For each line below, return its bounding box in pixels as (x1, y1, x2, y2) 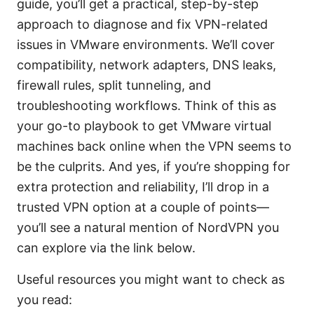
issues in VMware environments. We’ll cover (17, 37, 275, 53)
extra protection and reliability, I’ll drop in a (17, 179, 269, 195)
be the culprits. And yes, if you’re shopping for (17, 159, 290, 175)
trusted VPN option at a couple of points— (17, 200, 269, 215)
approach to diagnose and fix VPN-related (17, 17, 268, 32)
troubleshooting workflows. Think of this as (17, 98, 276, 114)
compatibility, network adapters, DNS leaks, (17, 57, 276, 73)
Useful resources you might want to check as (17, 272, 285, 287)
